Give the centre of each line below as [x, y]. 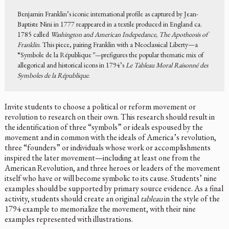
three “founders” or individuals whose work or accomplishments [107, 147]
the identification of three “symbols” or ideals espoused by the [104, 127]
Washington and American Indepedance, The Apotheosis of [129, 34]
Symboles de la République [53, 75]
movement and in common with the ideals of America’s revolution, [110, 137]
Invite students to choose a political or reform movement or [100, 106]
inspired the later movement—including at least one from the [102, 157]
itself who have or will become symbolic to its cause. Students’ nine [110, 178]
